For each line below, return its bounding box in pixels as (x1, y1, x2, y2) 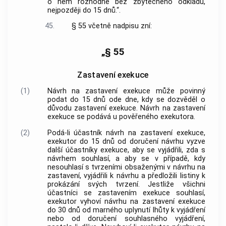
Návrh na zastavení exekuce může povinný (47, 86, 205, 95)
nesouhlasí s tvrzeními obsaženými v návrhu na (47, 163, 205, 172)
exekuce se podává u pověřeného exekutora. (47, 112, 195, 121)
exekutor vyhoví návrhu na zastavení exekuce (47, 197, 205, 206)
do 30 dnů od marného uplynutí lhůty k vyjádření (47, 206, 205, 215)
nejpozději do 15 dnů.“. (47, 6, 121, 15)
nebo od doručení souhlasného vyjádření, (47, 214, 205, 223)
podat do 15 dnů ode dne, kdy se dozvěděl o (47, 95, 205, 104)
